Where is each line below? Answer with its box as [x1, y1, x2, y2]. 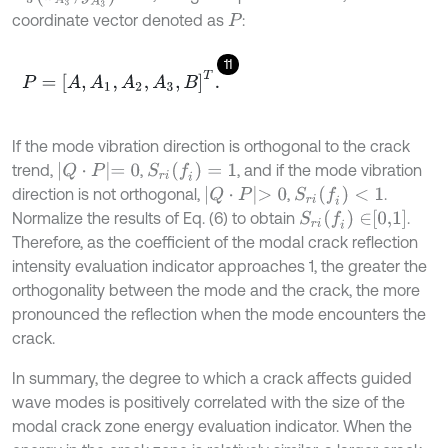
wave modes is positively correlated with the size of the [12, 393, 405, 412]
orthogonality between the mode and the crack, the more [12, 281, 420, 300]
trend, [12, 160, 57, 179]
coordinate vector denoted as [12, 10, 228, 29]
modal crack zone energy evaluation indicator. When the [12, 417, 412, 436]
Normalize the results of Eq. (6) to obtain [12, 209, 299, 228]
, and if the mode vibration [236, 160, 422, 179]
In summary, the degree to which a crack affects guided [12, 369, 412, 388]
